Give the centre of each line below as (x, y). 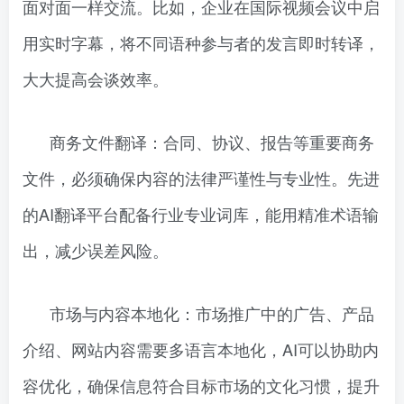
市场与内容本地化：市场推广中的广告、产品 (212, 313)
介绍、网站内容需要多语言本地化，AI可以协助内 (201, 349)
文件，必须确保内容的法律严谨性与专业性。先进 (201, 178)
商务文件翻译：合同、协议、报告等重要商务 (212, 142)
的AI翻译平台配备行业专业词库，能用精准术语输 (201, 214)
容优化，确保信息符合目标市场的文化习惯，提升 (201, 385)
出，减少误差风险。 (96, 250)
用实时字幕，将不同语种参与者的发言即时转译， (201, 42)
